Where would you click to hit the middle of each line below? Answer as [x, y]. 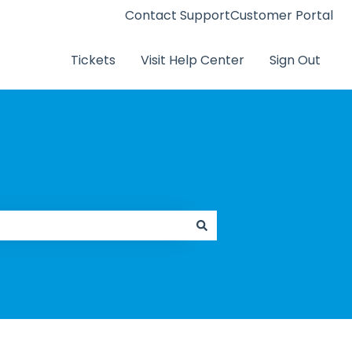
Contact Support [178, 15]
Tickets [93, 60]
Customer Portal [282, 15]
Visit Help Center [192, 60]
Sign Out [295, 60]
